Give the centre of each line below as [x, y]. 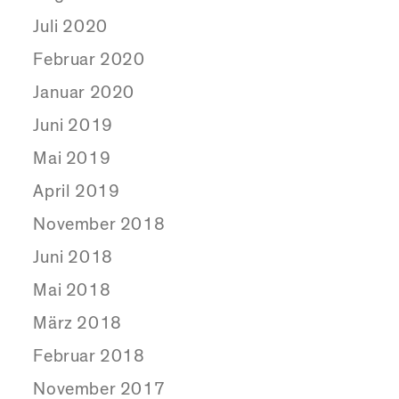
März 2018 [77, 324]
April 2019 [77, 192]
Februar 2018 [89, 357]
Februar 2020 [89, 60]
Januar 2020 [84, 93]
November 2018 [99, 225]
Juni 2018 [73, 258]
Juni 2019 [73, 126]
